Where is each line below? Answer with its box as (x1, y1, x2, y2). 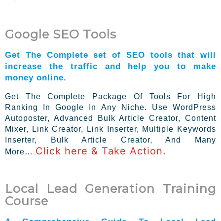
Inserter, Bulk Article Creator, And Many (5, 135, 216, 144)
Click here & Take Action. (36, 145, 166, 157)
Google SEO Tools (5, 27, 116, 41)
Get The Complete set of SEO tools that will (5, 49, 216, 60)
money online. (5, 72, 67, 82)
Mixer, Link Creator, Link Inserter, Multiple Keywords (5, 124, 216, 133)
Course (5, 193, 48, 208)
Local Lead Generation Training (5, 181, 216, 196)
